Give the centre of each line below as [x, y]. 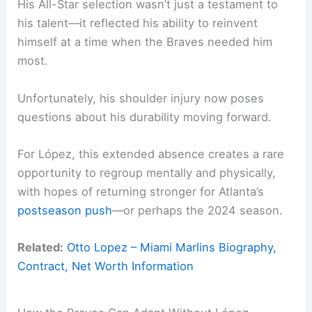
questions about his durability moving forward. [145, 117]
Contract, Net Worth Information [106, 266]
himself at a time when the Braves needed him [145, 42]
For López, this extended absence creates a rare [151, 154]
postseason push [65, 210]
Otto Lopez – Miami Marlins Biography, [172, 247]
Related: [41, 247]
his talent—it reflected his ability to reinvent [138, 23]
